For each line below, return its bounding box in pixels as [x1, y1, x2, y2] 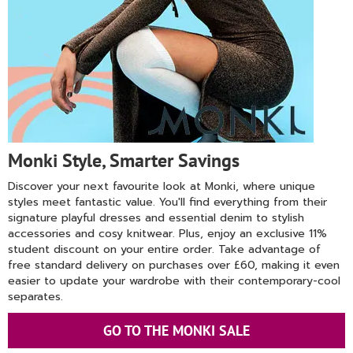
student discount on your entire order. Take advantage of [8, 241, 321, 258]
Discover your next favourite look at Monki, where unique [8, 178, 315, 195]
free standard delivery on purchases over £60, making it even [8, 257, 340, 273]
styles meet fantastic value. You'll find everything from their [8, 194, 327, 210]
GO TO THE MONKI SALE [103, 321, 250, 340]
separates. [8, 288, 63, 305]
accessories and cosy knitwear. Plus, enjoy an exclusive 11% [8, 225, 327, 242]
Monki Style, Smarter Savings [8, 148, 240, 173]
